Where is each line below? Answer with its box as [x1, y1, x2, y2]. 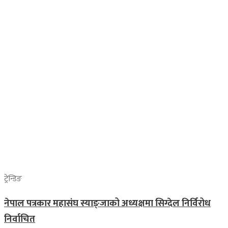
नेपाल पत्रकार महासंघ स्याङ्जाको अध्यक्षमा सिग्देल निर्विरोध [4, 195, 211, 211]
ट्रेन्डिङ [4, 172, 22, 186]
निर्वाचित [4, 211, 35, 227]
